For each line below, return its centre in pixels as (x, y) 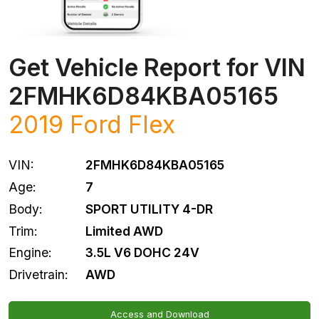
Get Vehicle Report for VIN (157, 68)
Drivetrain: (38, 275)
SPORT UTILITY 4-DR (149, 209)
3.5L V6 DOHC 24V (142, 253)
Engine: (30, 253)
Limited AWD (124, 231)
